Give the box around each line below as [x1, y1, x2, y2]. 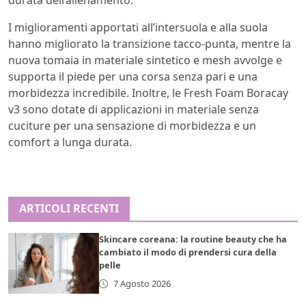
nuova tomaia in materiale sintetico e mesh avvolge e [8, 53, 282, 68]
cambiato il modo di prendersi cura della [99, 246, 277, 259]
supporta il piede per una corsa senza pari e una [8, 69, 258, 85]
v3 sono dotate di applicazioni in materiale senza [8, 102, 259, 117]
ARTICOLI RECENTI [19, 201, 119, 217]
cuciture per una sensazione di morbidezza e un [8, 118, 256, 134]
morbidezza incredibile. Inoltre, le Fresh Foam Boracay [8, 85, 288, 101]
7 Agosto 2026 [113, 277, 171, 290]
